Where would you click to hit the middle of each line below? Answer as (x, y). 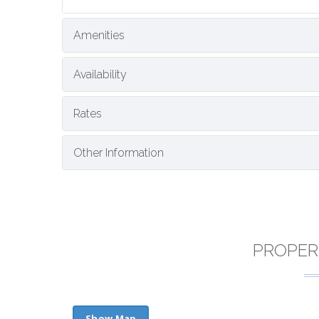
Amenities (99, 35)
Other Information (119, 153)
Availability (100, 74)
